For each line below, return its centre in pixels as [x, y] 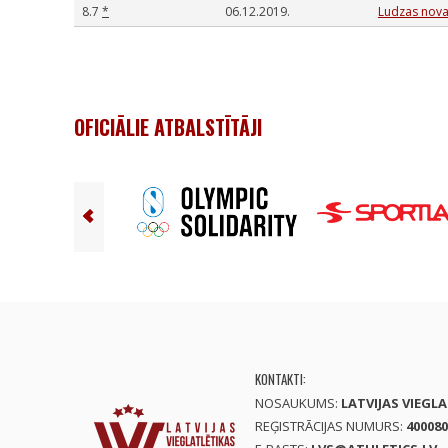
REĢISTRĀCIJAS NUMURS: [330, 426]
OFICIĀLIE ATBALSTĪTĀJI [168, 127]
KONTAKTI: [280, 379]
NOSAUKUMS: [298, 403]
